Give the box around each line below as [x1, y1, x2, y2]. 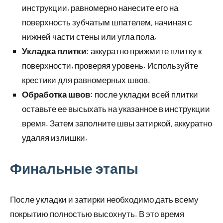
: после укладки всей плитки [90, 89, 198, 100]
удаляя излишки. [22, 132, 88, 143]
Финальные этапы [10, 160, 138, 177]
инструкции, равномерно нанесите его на [22, 2, 178, 13]
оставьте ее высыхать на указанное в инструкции [22, 104, 210, 114]
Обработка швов [22, 89, 90, 100]
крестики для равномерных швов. [22, 75, 150, 85]
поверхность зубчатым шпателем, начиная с [22, 17, 192, 27]
